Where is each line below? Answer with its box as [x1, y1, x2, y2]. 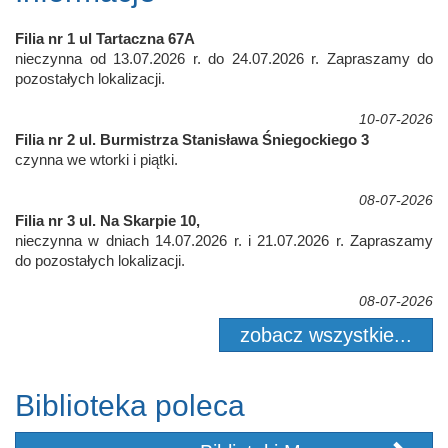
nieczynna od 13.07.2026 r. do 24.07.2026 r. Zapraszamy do [15, 49, 433, 67]
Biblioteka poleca [15, 388, 245, 422]
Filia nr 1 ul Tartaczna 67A [15, 29, 195, 47]
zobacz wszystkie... [240, 323, 412, 346]
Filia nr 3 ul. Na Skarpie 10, [15, 211, 200, 229]
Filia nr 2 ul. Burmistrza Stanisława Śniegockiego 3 [15, 130, 369, 148]
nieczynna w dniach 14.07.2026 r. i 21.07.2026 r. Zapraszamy [15, 231, 433, 249]
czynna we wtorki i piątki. [15, 150, 178, 168]
